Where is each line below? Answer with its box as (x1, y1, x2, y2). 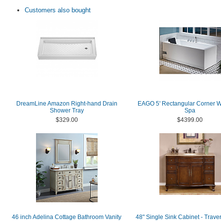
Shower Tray (49, 107, 84, 114)
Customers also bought (25, 6, 91, 14)
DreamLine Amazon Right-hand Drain (16, 100, 117, 107)
